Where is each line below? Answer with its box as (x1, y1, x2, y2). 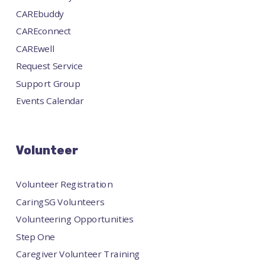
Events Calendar (16, 94, 85, 107)
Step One (16, 230, 55, 243)
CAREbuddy (16, 7, 64, 20)
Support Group (16, 77, 80, 90)
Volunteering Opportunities (16, 212, 134, 225)
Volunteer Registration (16, 178, 113, 190)
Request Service (16, 59, 83, 72)
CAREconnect (16, 24, 72, 37)
